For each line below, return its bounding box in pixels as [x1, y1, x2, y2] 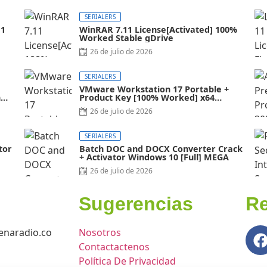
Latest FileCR [79, 100, 135, 112]
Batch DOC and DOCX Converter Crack [79, 143, 243, 155]
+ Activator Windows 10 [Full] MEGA [79, 151, 229, 163]
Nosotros [79, 226, 121, 240]
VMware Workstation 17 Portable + [79, 83, 229, 95]
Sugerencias [79, 193, 193, 215]
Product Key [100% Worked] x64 [79, 92, 215, 104]
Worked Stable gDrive [79, 32, 173, 44]
